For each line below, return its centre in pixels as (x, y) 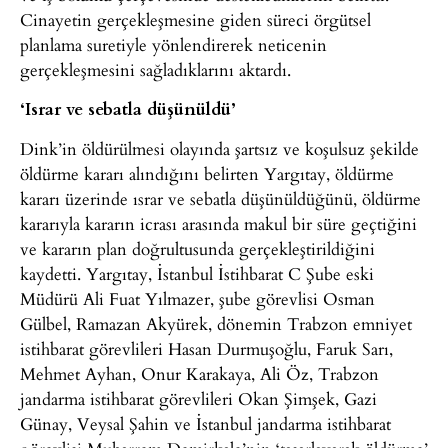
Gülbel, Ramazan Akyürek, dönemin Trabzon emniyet (216, 323)
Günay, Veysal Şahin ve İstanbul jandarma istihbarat (205, 423)
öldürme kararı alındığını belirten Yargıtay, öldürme (207, 173)
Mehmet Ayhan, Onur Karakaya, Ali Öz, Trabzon (199, 373)
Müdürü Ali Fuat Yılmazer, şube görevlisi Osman (197, 298)
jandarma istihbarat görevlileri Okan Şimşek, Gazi (198, 398)
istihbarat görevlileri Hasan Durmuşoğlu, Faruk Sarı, (206, 348)
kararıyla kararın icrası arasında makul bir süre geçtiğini (218, 223)
